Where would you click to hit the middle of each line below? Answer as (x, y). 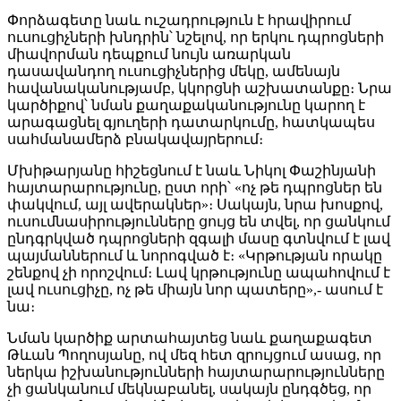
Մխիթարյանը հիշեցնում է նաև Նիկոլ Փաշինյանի (192, 170)
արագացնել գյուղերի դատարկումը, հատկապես (191, 122)
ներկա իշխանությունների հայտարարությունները (196, 371)
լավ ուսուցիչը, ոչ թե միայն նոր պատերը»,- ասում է (195, 289)
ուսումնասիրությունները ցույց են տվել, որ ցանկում (199, 221)
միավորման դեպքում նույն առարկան (149, 54)
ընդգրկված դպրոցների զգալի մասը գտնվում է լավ (199, 238)
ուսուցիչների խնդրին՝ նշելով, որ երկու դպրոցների (196, 37)
